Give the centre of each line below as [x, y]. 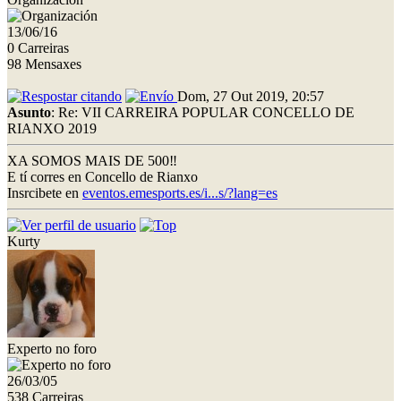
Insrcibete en [45, 192]
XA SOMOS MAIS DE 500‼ [92, 160]
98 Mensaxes [44, 64]
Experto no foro [52, 348]
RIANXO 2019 [52, 128]
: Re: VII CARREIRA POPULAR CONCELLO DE [203, 112]
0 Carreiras [38, 47]
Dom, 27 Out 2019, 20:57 [251, 96]
